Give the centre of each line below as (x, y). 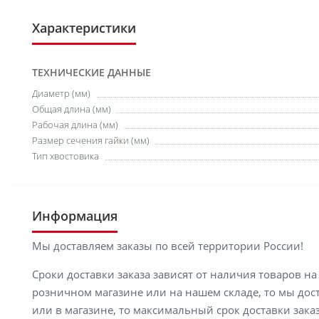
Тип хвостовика (66, 156)
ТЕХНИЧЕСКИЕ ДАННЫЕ (91, 72)
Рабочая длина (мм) (75, 125)
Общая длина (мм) (72, 109)
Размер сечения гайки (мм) (91, 140)
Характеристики (84, 28)
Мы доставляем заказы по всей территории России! (168, 246)
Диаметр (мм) (61, 93)
